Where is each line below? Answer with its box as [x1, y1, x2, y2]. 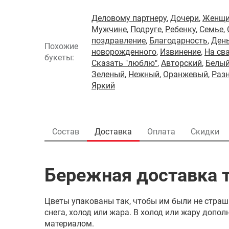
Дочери [170, 13, 199, 23]
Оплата [147, 127, 175, 136]
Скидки [191, 127, 219, 136]
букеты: [44, 53, 74, 62]
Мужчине [91, 25, 127, 34]
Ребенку [165, 25, 196, 34]
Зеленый [91, 70, 125, 79]
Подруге [130, 25, 162, 34]
